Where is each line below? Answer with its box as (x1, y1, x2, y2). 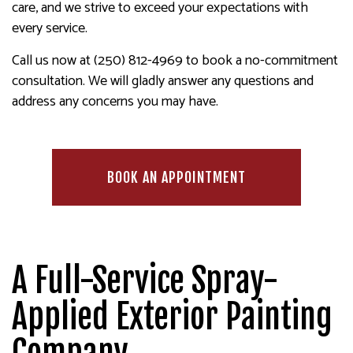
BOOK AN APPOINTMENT (107, 169, 246, 186)
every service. (12, 17, 87, 40)
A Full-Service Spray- (12, 260, 278, 301)
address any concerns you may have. (12, 90, 218, 113)
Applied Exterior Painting (12, 296, 333, 337)
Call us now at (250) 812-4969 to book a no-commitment (12, 49, 338, 72)
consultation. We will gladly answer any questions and (12, 69, 314, 93)
